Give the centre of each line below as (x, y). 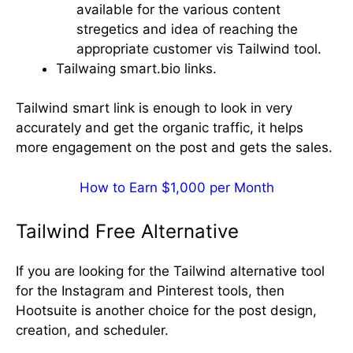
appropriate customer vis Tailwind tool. (199, 48)
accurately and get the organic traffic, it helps (160, 128)
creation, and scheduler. (92, 331)
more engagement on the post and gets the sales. (174, 148)
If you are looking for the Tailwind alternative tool (170, 271)
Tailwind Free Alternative (127, 232)
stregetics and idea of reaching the (187, 29)
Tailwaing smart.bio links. (136, 68)
